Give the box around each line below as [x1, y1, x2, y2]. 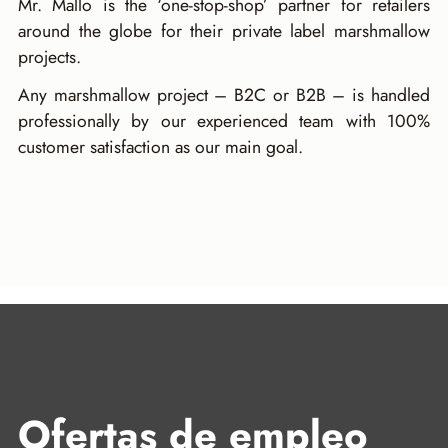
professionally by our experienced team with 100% [17, 108, 431, 135]
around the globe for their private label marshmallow [17, 17, 431, 44]
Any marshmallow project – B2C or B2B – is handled [17, 82, 431, 109]
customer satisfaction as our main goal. [17, 134, 303, 161]
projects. [17, 43, 81, 70]
